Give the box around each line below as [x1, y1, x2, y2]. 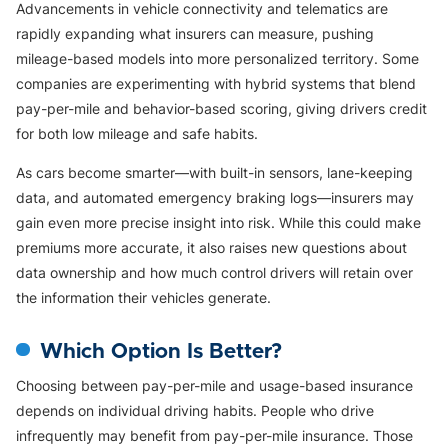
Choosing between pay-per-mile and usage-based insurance [16, 376, 413, 394]
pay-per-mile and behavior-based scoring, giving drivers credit [16, 99, 427, 117]
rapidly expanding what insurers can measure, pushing [16, 24, 374, 42]
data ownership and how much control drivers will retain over [16, 263, 413, 281]
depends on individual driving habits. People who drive [16, 401, 374, 419]
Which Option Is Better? [40, 340, 282, 362]
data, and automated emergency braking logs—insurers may [16, 188, 414, 206]
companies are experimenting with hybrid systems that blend [16, 74, 416, 92]
